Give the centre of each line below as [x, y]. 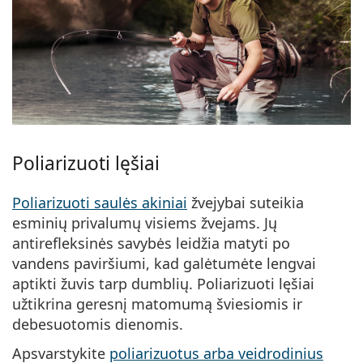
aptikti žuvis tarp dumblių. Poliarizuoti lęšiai [163, 284]
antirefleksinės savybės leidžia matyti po [151, 243]
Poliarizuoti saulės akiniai [100, 203]
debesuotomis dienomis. [98, 325]
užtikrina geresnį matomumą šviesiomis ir [157, 304]
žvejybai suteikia [246, 203]
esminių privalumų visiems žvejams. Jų [145, 223]
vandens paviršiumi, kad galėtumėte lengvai [164, 264]
